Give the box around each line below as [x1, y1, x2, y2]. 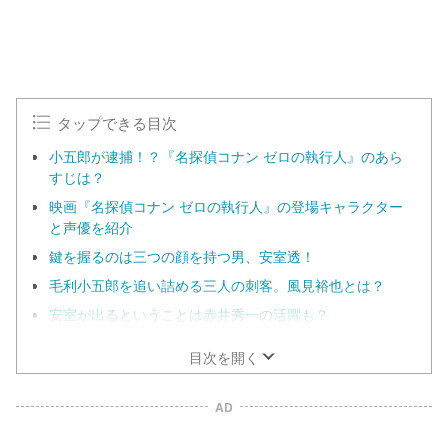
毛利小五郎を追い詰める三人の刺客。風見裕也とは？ [49, 275, 385, 295]
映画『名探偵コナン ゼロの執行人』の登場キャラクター [49, 196, 403, 216]
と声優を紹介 [49, 217, 133, 237]
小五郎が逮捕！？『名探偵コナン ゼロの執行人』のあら [49, 146, 403, 166]
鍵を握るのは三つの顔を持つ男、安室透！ [49, 246, 315, 266]
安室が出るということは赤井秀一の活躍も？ [49, 304, 329, 324]
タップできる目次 [57, 111, 178, 133]
